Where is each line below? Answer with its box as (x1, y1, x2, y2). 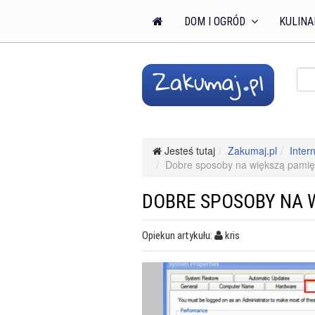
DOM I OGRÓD (184, 15, 248, 28)
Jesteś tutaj (162, 143, 215, 157)
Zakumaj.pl (228, 143, 277, 157)
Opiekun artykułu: (142, 229, 214, 242)
